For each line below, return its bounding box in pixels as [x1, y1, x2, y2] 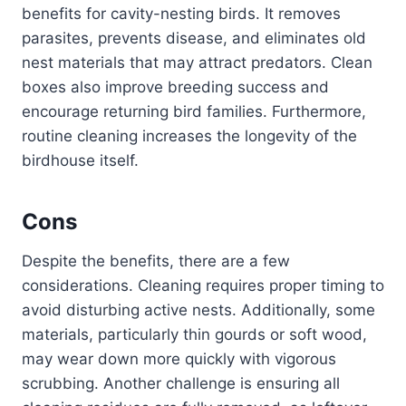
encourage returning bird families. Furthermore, [22, 102, 366, 121]
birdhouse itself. [22, 151, 139, 170]
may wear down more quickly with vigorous [22, 350, 336, 369]
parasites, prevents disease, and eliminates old [22, 29, 366, 48]
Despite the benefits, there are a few [22, 252, 290, 271]
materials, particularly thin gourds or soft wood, [22, 325, 367, 344]
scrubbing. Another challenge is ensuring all [22, 374, 340, 393]
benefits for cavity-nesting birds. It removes [22, 5, 341, 24]
